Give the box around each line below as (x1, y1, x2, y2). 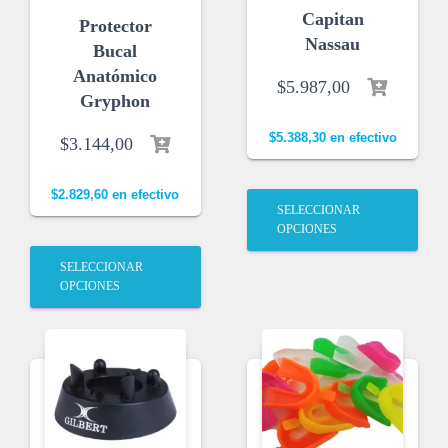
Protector (78, 16, 152, 37)
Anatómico (73, 66, 158, 87)
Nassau (305, 34, 361, 55)
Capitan (301, 9, 364, 30)
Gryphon (80, 91, 151, 112)
